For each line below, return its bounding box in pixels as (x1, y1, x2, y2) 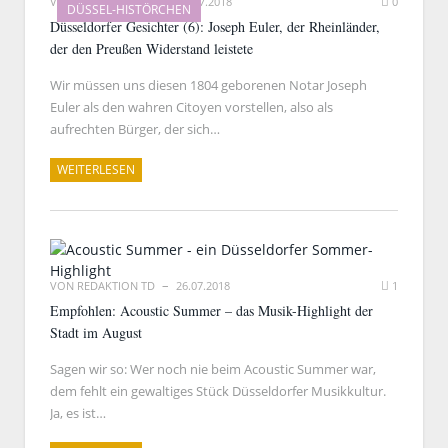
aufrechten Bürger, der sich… (50, 120, 220, 138)
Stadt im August (50, 323, 142, 342)
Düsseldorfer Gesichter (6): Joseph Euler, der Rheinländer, (50, 17, 380, 36)
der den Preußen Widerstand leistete (50, 39, 253, 58)
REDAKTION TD (77, 278, 155, 293)
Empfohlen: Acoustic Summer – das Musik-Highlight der (50, 301, 373, 320)
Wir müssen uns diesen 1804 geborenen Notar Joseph (50, 76, 367, 94)
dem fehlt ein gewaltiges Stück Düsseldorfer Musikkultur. (50, 382, 386, 400)
